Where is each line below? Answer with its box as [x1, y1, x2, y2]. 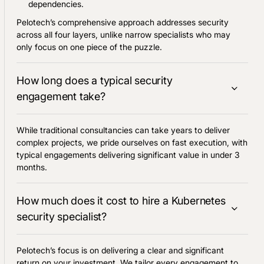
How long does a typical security [16, 74, 173, 87]
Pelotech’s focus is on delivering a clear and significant [16, 245, 224, 255]
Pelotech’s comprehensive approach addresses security [16, 16, 229, 27]
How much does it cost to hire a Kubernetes [16, 194, 226, 207]
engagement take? [16, 90, 105, 103]
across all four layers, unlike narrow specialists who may [16, 29, 230, 39]
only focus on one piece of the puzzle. [16, 41, 162, 52]
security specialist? [16, 210, 107, 223]
